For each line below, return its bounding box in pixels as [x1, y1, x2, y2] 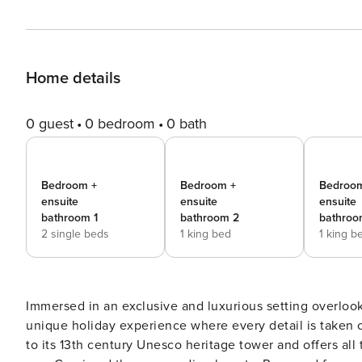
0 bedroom [85, 115, 155, 133]
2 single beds [41, 227, 109, 241]
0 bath [166, 115, 207, 133]
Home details [26, 69, 120, 88]
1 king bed [180, 227, 231, 241]
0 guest [26, 115, 74, 133]
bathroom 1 [41, 211, 98, 225]
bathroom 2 [180, 211, 239, 225]
